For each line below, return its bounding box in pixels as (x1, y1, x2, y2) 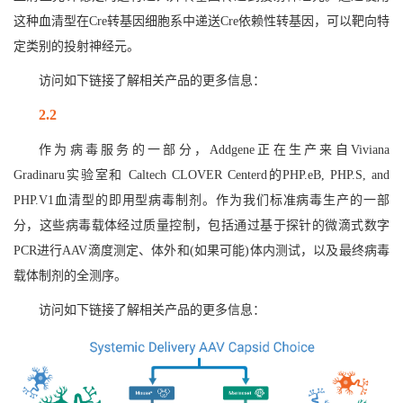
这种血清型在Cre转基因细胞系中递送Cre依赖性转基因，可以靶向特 (13, 14, 390, 29)
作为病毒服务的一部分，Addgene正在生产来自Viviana (39, 143, 390, 157)
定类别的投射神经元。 (13, 40, 139, 54)
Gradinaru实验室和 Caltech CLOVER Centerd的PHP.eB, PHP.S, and (13, 168, 390, 183)
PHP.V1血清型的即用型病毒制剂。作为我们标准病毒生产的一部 (13, 193, 390, 208)
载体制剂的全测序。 (13, 269, 127, 283)
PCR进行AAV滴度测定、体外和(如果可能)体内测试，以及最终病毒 (13, 244, 390, 258)
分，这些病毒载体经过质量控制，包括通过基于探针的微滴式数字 (13, 219, 390, 233)
